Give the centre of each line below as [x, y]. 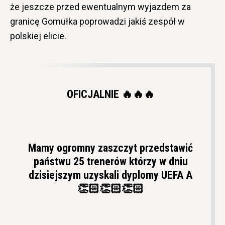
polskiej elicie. [38, 36]
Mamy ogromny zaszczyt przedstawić [110, 148]
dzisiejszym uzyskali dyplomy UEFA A [110, 175]
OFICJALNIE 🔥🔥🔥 [110, 94]
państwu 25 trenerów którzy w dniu [110, 162]
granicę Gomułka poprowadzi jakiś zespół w [97, 22]
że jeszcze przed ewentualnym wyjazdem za [100, 7]
